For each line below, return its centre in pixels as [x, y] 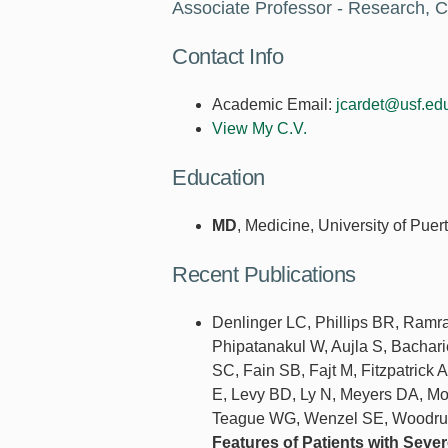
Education [218, 178]
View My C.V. [259, 129]
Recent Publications [264, 275]
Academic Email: [272, 105]
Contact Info [227, 57]
